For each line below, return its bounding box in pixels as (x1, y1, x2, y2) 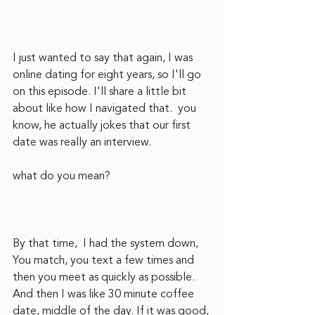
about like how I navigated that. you (13, 100, 199, 117)
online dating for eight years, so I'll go (13, 66, 204, 83)
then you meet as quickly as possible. (13, 269, 198, 285)
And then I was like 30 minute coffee (13, 285, 197, 302)
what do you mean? (13, 167, 110, 184)
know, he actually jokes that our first (13, 117, 193, 134)
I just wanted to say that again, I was (13, 49, 195, 66)
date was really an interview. (13, 134, 157, 150)
